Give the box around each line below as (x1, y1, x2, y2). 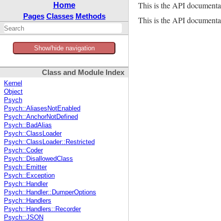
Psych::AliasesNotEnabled (4, 105, 80, 112)
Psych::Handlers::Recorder (4, 206, 81, 213)
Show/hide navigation (34, 44, 95, 52)
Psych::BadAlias (4, 122, 52, 129)
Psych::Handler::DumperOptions (4, 189, 96, 196)
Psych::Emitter (4, 164, 47, 171)
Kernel (4, 80, 22, 87)
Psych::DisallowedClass (4, 155, 73, 163)
